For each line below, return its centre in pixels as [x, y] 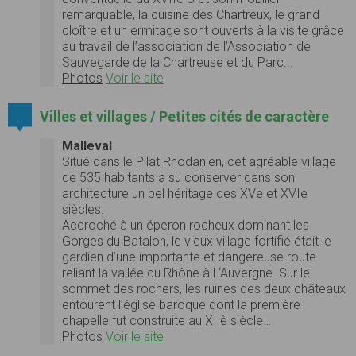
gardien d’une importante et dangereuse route [189, 257]
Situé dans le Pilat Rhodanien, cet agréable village [199, 161]
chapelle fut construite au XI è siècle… [166, 320]
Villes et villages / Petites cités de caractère [184, 117]
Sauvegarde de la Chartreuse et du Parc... [178, 63]
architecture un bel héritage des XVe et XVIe [185, 193]
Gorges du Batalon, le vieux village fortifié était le [197, 241]
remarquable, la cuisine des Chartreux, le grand [191, 15]
